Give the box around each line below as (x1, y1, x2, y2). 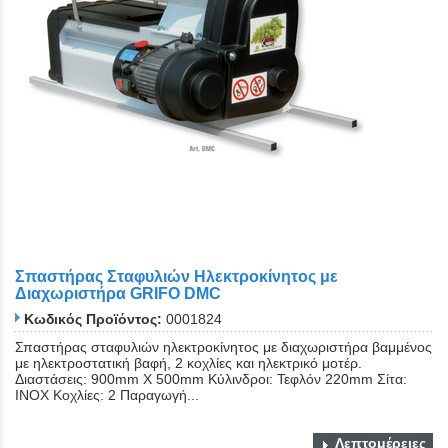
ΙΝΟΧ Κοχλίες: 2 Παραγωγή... (15, 386, 199, 403)
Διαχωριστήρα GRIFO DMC (15, 285, 221, 303)
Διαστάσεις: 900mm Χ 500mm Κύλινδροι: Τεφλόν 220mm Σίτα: (15, 370, 407, 387)
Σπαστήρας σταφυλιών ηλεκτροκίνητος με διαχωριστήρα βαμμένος (15, 338, 432, 355)
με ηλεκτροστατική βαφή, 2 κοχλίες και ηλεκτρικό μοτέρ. (15, 354, 362, 371)
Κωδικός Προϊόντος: (24, 310, 162, 327)
